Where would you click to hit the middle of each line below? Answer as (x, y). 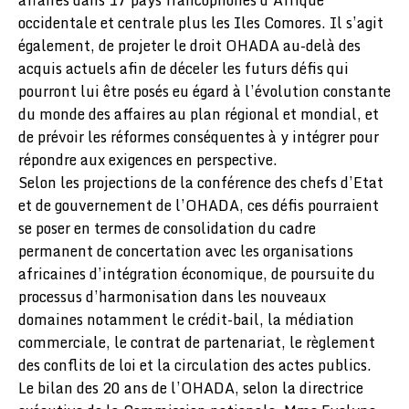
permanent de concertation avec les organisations (186, 251)
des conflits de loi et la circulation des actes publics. (195, 365)
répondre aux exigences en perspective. (148, 160)
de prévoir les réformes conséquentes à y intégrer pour (199, 137)
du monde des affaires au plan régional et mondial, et (199, 114)
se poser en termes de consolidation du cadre (167, 228)
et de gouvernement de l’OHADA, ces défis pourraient (199, 205)
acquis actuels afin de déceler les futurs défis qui (184, 68)
